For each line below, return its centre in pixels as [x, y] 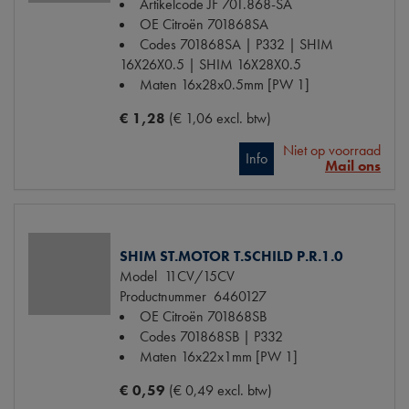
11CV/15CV [196, 277]
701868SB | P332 [231, 337]
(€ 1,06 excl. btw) [220, 119]
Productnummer [163, 297]
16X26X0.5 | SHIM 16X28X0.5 [210, 65]
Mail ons [353, 166]
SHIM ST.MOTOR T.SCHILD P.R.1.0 [231, 257]
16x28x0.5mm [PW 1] [245, 85]
